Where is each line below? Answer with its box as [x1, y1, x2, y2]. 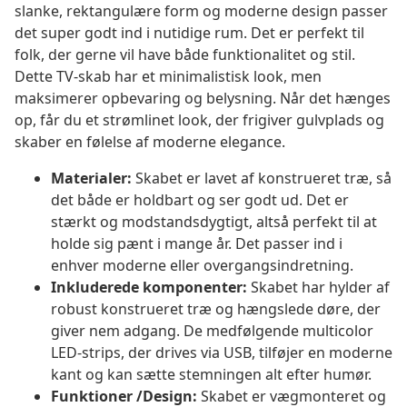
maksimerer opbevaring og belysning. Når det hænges [15, 88, 391, 109]
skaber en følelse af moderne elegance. [15, 132, 285, 153]
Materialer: [51, 168, 132, 189]
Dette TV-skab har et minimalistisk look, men [15, 66, 322, 87]
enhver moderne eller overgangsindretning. [51, 255, 353, 276]
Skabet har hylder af [247, 277, 390, 298]
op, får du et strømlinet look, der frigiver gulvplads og [15, 110, 384, 131]
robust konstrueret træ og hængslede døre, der [51, 299, 381, 320]
